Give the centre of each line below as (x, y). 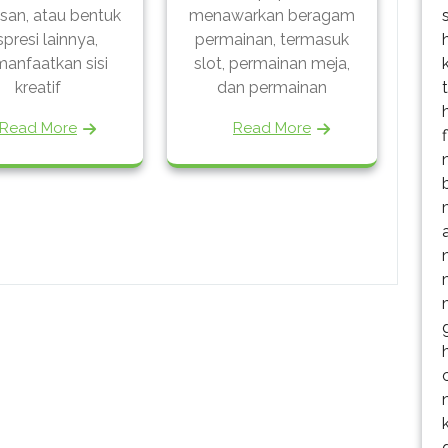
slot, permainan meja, (272, 63)
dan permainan (272, 87)
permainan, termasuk (272, 39)
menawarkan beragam (272, 15)
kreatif (38, 87)
